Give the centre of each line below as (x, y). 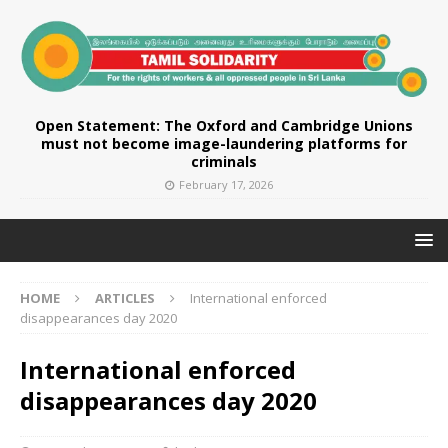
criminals (224, 161)
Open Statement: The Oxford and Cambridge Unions (224, 125)
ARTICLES (125, 297)
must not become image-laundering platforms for (224, 143)
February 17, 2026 (226, 184)
